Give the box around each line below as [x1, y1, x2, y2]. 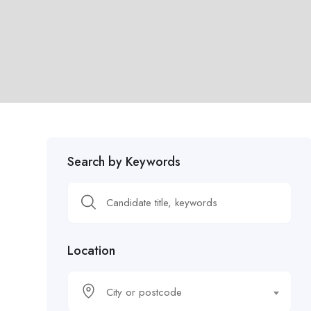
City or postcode [106, 284, 182, 300]
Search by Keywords [67, 152, 180, 171]
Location [67, 241, 115, 260]
